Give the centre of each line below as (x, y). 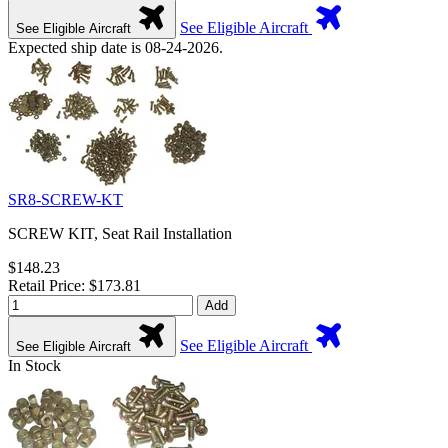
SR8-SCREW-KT (65, 199)
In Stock (34, 365)
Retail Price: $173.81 (74, 285)
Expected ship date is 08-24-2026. (115, 47)
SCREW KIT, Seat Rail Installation (120, 233)
